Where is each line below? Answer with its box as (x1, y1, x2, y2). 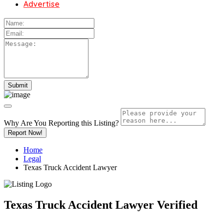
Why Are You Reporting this (4, 118, 94, 127)
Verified (157, 198, 197, 211)
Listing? (94, 118, 119, 127)
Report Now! (8, 129, 43, 136)
